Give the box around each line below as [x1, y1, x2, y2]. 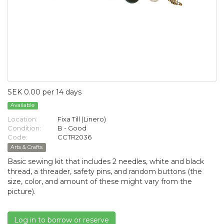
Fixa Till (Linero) [57, 115, 106, 123]
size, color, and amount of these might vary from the [7, 177, 192, 186]
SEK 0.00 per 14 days [7, 87, 81, 96]
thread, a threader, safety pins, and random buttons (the [7, 167, 202, 176]
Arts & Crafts [10, 144, 43, 151]
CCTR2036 [57, 133, 91, 141]
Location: [7, 115, 37, 123]
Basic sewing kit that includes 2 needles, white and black [7, 157, 204, 166]
